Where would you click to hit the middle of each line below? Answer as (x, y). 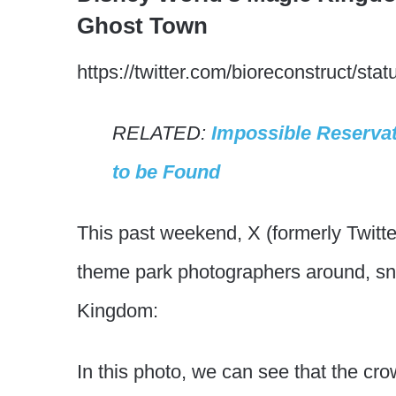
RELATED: (162, 133)
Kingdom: (118, 310)
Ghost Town (142, 25)
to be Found (166, 171)
